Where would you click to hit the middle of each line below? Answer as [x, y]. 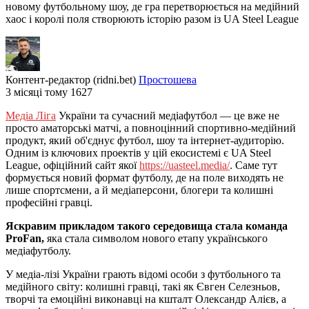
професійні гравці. [49, 202]
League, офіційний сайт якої [72, 165]
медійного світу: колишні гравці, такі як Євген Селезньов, [143, 286]
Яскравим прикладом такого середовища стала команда [147, 226]
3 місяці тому [37, 92]
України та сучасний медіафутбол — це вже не [168, 115]
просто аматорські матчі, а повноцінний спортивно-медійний [151, 128]
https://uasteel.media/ [185, 165]
